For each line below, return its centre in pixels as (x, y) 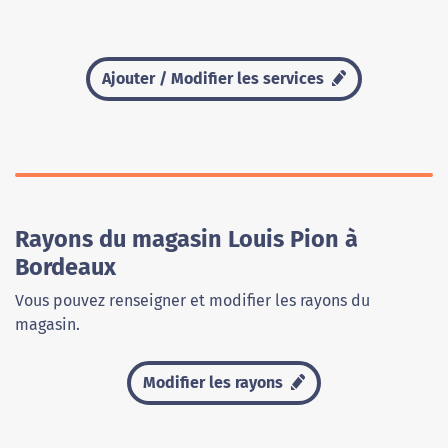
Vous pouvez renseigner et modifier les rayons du (192, 301)
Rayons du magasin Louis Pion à (186, 239)
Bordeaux (65, 267)
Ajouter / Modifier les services (214, 79)
